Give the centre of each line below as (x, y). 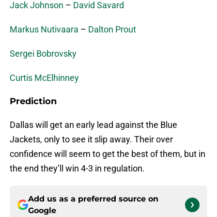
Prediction (33, 101)
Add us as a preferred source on (93, 199)
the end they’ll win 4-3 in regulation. (77, 169)
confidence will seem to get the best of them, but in (108, 154)
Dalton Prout (112, 30)
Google (42, 211)
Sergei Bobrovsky (43, 54)
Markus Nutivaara (44, 30)
